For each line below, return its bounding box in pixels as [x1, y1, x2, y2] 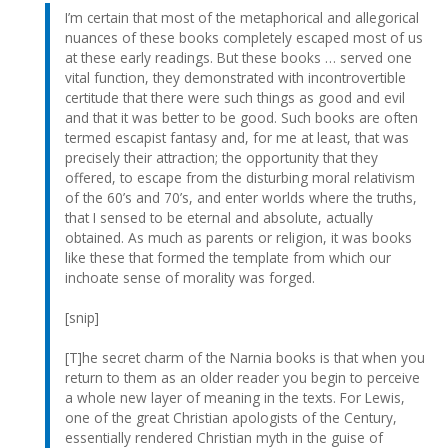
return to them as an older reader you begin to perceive [65, 367, 420, 387]
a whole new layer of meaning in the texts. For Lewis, [65, 387, 405, 407]
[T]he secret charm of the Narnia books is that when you [65, 347, 425, 367]
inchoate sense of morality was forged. [65, 267, 315, 287]
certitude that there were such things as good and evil [65, 87, 405, 107]
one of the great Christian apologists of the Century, [65, 407, 397, 427]
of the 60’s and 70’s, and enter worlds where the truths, [65, 187, 417, 207]
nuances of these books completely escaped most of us [65, 27, 423, 47]
